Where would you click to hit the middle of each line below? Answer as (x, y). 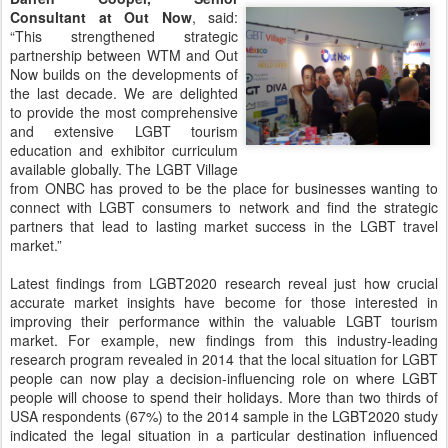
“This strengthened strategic (124, 35)
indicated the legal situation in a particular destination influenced (224, 434)
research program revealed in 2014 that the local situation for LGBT (224, 358)
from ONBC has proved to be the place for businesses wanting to (224, 187)
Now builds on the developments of (124, 73)
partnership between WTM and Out (124, 54)
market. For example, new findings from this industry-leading (224, 339)
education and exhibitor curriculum (124, 149)
